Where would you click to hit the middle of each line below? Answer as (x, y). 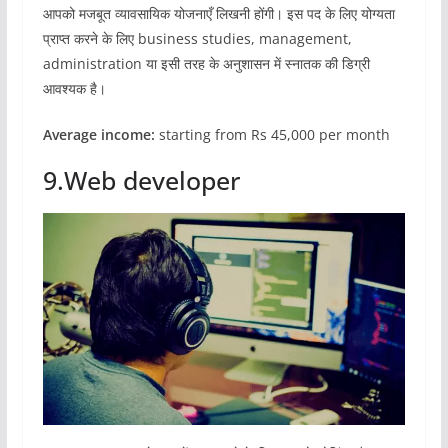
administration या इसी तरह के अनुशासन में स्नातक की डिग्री (206, 64)
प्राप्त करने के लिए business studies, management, (197, 39)
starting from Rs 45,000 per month (272, 135)
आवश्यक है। (74, 89)
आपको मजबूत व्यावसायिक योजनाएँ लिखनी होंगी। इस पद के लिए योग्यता (218, 14)
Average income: (98, 135)
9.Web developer (141, 180)
